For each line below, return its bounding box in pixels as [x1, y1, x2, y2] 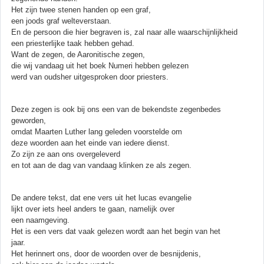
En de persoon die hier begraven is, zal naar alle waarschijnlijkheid [11, 27, 237, 37]
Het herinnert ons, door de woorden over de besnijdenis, [11, 249, 201, 258]
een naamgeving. [11, 215, 70, 225]
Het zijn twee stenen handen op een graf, [11, 5, 151, 14]
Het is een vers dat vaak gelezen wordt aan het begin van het [11, 226, 220, 236]
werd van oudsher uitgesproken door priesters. [11, 72, 169, 81]
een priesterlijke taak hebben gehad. [11, 38, 134, 48]
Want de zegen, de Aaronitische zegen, [11, 49, 145, 59]
